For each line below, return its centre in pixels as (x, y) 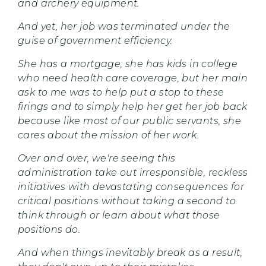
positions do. (50, 229)
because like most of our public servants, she (129, 121)
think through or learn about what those (119, 215)
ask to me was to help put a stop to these (121, 92)
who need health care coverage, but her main (133, 78)
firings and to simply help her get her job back (133, 106)
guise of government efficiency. (96, 40)
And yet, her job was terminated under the (124, 26)
